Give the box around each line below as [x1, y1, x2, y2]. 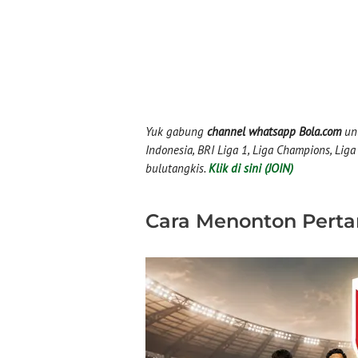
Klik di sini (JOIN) [209, 161, 293, 176]
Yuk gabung [145, 124, 207, 139]
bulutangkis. [145, 161, 209, 176]
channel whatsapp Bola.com [207, 124, 341, 139]
